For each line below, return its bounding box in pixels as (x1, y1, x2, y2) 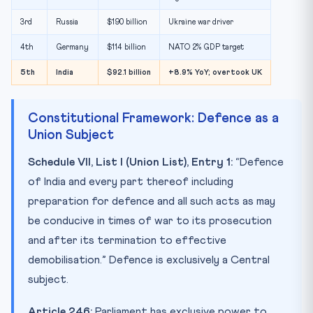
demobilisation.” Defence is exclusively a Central (28, 254, 270, 265)
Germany (56, 43, 89, 51)
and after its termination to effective (28, 234, 226, 246)
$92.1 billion (107, 68, 151, 76)
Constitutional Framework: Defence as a (28, 111, 279, 125)
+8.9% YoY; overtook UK (168, 68, 262, 76)
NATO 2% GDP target (168, 43, 244, 51)
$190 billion (107, 17, 147, 26)
